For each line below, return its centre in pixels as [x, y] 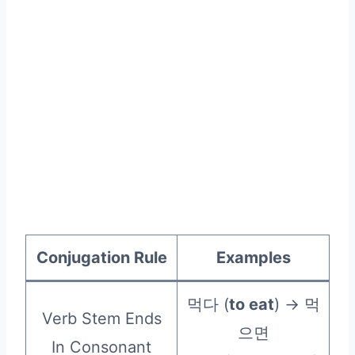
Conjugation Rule [101, 257]
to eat [251, 304]
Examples [253, 257]
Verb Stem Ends [101, 318]
